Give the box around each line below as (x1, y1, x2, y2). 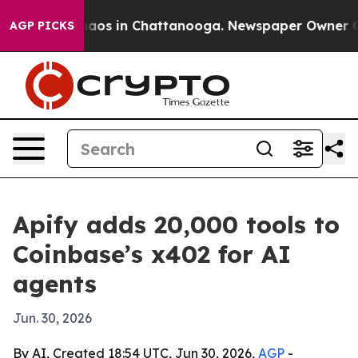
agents (13, 268, 97, 299)
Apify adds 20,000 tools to (13, 209, 340, 240)
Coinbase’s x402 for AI (13, 239, 291, 269)
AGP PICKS (10, 18, 74, 33)
